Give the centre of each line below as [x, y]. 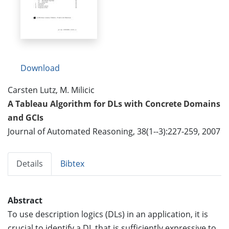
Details [30, 163]
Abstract [25, 200]
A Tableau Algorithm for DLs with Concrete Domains [114, 104]
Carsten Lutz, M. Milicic [51, 90]
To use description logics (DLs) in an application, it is [108, 214]
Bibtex [72, 163]
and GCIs [26, 117]
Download [40, 68]
